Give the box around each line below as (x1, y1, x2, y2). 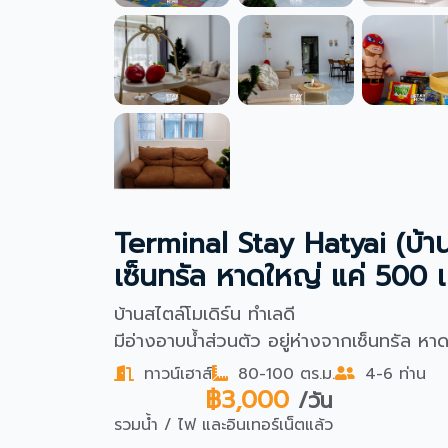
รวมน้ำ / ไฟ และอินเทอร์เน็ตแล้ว (114, 413, 333, 437)
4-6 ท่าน (359, 362, 426, 386)
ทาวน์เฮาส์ (138, 362, 212, 386)
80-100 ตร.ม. (232, 362, 335, 386)
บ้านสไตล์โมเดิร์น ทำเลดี (114, 300, 295, 328)
